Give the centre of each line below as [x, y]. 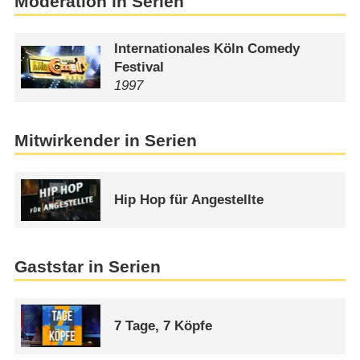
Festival [139, 67]
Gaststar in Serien [87, 266]
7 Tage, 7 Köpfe [164, 326]
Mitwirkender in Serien [105, 140]
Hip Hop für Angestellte [189, 200]
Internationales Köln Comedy [207, 49]
